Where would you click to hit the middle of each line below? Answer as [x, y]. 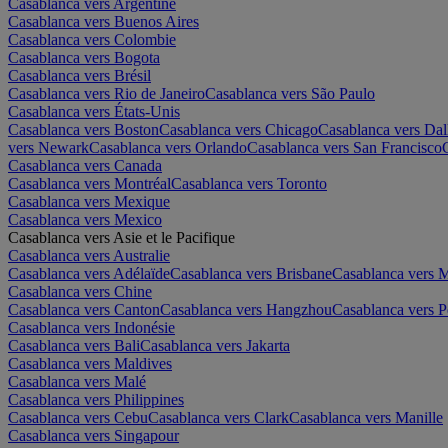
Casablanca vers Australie [89, 255]
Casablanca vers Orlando [168, 147]
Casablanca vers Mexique [89, 201]
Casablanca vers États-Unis [94, 111]
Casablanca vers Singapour [93, 435]
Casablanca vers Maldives [90, 363]
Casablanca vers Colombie [92, 39]
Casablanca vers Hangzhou [246, 309]
